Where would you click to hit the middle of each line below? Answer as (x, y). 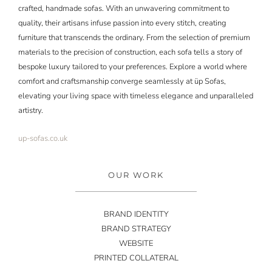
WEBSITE (136, 243)
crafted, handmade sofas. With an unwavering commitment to (124, 8)
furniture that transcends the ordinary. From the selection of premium (134, 37)
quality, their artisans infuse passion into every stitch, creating (122, 23)
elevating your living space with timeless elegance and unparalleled (135, 96)
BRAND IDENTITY (136, 214)
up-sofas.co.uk (42, 139)
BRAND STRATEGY (136, 229)
